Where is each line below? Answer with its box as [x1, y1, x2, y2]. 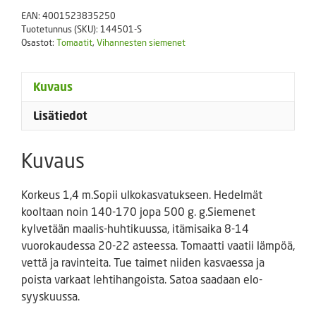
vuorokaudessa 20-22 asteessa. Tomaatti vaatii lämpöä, [21, 238, 295, 252]
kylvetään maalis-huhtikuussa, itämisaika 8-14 [21, 221, 249, 235]
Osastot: [21, 36, 56, 48]
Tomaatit [56, 36, 92, 48]
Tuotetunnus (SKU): [21, 23, 100, 35]
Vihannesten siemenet [97, 36, 186, 48]
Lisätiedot [33, 108, 87, 123]
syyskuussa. [21, 288, 80, 303]
